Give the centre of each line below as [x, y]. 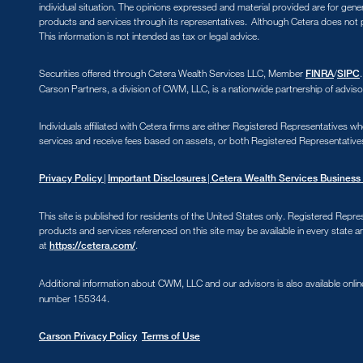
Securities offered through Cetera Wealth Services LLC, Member [172, 73]
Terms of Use [171, 336]
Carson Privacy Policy [88, 336]
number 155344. [74, 299]
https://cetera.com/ [92, 246]
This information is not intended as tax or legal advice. [149, 36]
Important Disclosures [158, 178]
